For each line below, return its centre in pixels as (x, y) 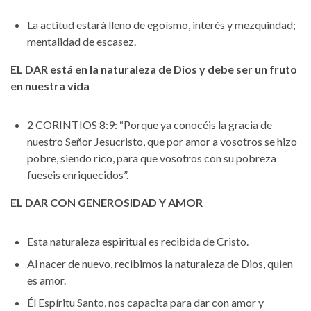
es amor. (47, 280)
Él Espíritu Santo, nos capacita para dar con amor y (145, 302)
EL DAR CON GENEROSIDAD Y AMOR (107, 202)
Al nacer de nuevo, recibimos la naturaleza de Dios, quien (160, 263)
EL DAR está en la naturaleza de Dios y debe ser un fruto (154, 69)
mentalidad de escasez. (82, 41)
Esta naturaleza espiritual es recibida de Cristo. (138, 241)
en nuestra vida (50, 85)
